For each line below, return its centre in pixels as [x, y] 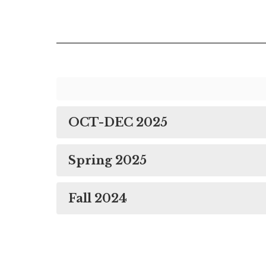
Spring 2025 [107, 161]
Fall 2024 [98, 199]
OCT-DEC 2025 [118, 123]
